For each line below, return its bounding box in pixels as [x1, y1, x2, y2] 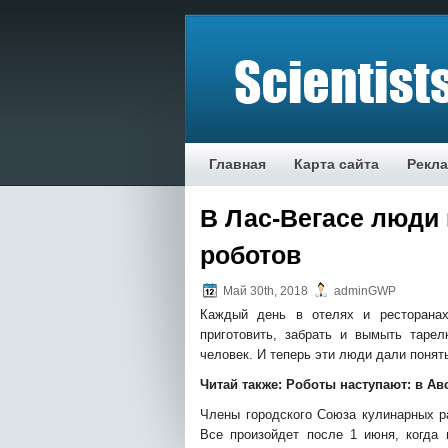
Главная [209, 156, 266, 172]
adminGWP [331, 284, 396, 298]
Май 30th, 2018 [220, 284, 311, 298]
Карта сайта [294, 156, 379, 172]
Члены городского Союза [200, 407, 362, 422]
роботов [200, 241, 301, 269]
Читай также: [200, 377, 286, 392]
